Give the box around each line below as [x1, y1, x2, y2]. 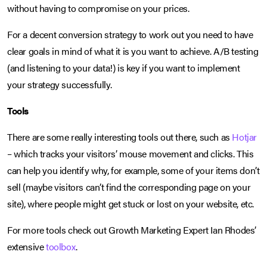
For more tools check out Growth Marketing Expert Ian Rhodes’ [7, 223, 257, 237]
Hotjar [232, 130, 257, 144]
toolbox [46, 240, 76, 254]
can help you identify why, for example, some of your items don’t [7, 163, 260, 178]
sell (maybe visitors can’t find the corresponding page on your [7, 180, 251, 194]
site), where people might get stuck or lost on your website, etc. [7, 197, 254, 211]
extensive [7, 240, 46, 254]
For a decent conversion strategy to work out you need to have [7, 27, 253, 42]
